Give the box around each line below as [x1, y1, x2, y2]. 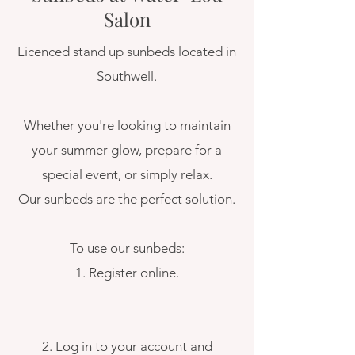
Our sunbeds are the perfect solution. [18, 191, 235, 207]
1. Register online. [74, 265, 179, 281]
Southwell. [97, 68, 157, 84]
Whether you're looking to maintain [23, 117, 231, 133]
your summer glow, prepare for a [32, 142, 222, 158]
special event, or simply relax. [41, 166, 212, 182]
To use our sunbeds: [69, 240, 185, 256]
